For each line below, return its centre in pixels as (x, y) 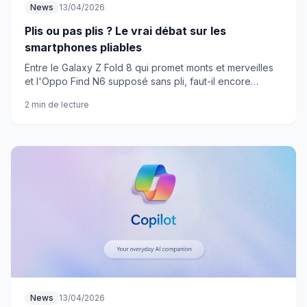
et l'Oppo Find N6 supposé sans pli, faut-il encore (138, 81)
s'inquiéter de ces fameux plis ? (97, 95)
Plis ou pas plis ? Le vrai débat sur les (125, 31)
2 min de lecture (57, 105)
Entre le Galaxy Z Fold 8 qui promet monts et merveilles (149, 67)
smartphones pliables (83, 47)
